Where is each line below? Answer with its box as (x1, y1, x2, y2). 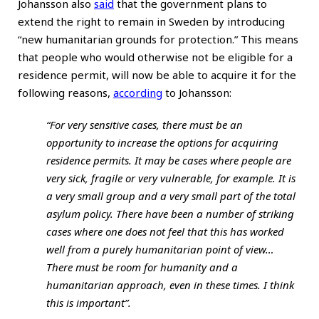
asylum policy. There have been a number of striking (46, 206, 294, 221)
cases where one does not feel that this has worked (46, 224, 284, 239)
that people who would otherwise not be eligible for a (18, 49, 293, 64)
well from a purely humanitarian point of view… (46, 241, 274, 256)
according (113, 85, 162, 100)
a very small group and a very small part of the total (46, 188, 296, 203)
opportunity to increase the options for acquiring (46, 135, 278, 150)
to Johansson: (162, 85, 231, 100)
